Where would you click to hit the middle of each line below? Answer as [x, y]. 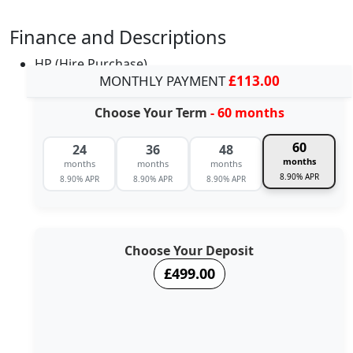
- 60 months [247, 113]
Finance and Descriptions [118, 37]
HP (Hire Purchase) [91, 64]
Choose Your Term [152, 113]
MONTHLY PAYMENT [163, 81]
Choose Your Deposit [189, 251]
